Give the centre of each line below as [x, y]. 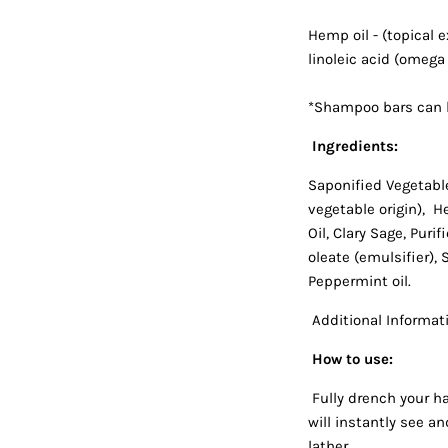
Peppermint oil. [359, 280]
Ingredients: [354, 145]
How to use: [352, 358]
